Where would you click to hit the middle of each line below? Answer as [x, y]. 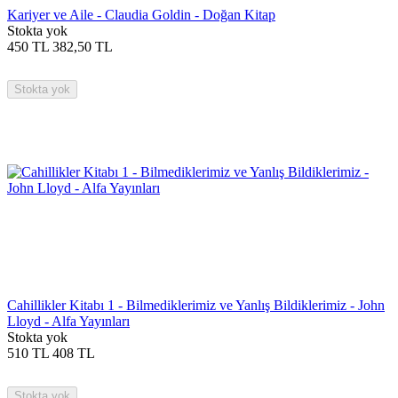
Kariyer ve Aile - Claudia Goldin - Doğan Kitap [141, 14]
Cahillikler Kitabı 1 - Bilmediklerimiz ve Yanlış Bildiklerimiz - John [196, 305]
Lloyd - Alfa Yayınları [68, 321]
